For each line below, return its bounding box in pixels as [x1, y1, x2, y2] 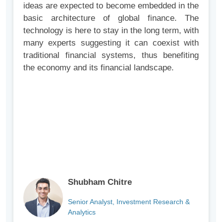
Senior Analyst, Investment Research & [68, 198, 190, 206]
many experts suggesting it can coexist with [23, 38, 199, 48]
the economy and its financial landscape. [23, 63, 174, 72]
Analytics [68, 208, 96, 216]
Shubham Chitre [68, 177, 132, 187]
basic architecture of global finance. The [23, 13, 199, 23]
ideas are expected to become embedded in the [23, 1, 199, 10]
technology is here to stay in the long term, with [23, 26, 199, 35]
